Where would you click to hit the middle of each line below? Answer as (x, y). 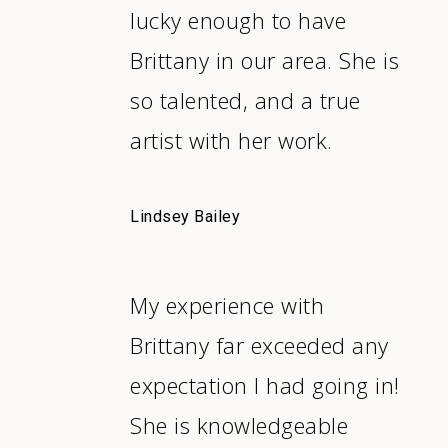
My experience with (227, 305)
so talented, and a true (245, 100)
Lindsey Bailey (185, 216)
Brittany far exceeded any (259, 345)
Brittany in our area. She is (265, 60)
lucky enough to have (238, 20)
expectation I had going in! (265, 385)
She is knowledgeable (239, 425)
